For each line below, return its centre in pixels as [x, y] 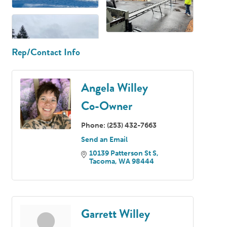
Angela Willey [115, 87]
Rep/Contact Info [46, 52]
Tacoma [102, 161]
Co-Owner [107, 106]
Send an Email [104, 139]
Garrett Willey [116, 214]
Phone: [93, 125]
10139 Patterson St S [123, 153]
